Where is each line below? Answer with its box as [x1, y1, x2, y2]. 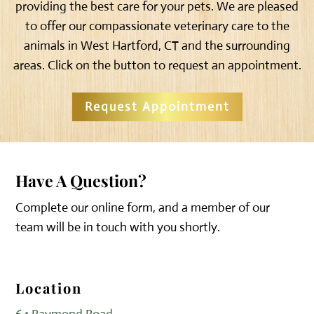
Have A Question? [15, 169, 147, 191]
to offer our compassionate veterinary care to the [25, 18, 289, 34]
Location [15, 278, 83, 297]
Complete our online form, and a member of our [15, 199, 271, 215]
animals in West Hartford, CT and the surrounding [24, 37, 290, 53]
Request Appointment [84, 99, 230, 115]
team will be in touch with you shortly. [15, 219, 221, 235]
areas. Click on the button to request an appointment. [13, 57, 301, 73]
